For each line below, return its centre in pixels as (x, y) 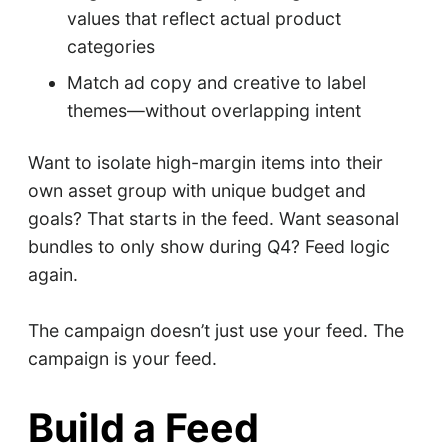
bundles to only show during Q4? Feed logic (208, 246)
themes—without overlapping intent (214, 111)
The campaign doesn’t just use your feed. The (215, 330)
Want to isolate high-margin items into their (205, 162)
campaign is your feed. (122, 358)
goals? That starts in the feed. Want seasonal (213, 218)
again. (52, 274)
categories (111, 47)
